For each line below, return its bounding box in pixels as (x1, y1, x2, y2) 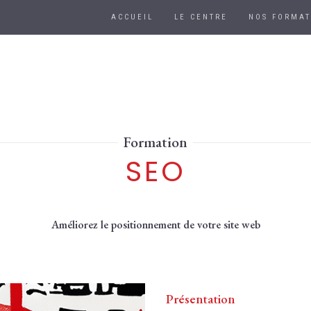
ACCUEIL (111, 12, 153, 22)
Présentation (166, 291, 235, 307)
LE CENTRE (174, 12, 228, 22)
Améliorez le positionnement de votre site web (51, 217, 260, 232)
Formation (123, 133, 187, 151)
